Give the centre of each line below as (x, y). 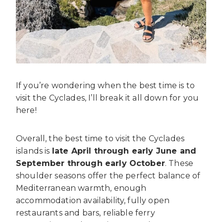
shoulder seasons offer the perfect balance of (108, 176)
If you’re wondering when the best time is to (106, 86)
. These (179, 164)
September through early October (90, 164)
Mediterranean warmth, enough (81, 188)
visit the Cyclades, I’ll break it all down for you (108, 98)
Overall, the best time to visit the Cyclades (100, 139)
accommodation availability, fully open (93, 201)
